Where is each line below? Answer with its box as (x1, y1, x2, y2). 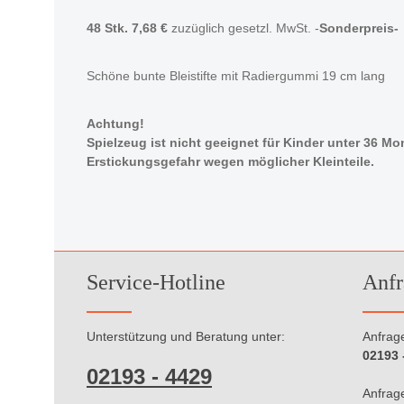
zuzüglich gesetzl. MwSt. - (168, 21, 319, 35)
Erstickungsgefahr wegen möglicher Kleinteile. (87, 154, 374, 169)
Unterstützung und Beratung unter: (87, 329, 285, 344)
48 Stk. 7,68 (87, 21, 161, 35)
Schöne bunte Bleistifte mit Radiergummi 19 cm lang (87, 69, 385, 83)
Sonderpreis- (319, 21, 399, 35)
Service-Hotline (87, 271, 225, 294)
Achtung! (87, 116, 148, 131)
